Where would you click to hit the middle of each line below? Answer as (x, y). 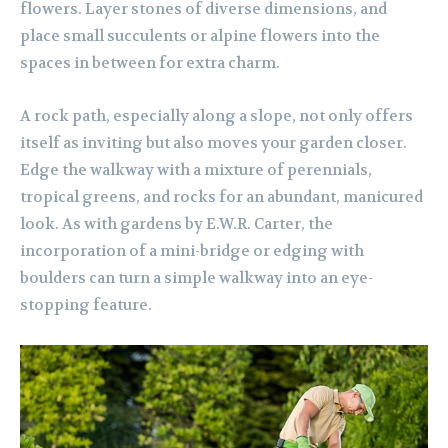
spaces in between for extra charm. (150, 63)
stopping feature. (86, 305)
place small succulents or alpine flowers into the (200, 36)
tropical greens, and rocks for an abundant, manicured (221, 197)
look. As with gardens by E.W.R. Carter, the (176, 224)
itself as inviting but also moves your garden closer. (213, 143)
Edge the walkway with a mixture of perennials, (196, 170)
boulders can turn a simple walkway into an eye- (196, 278)
